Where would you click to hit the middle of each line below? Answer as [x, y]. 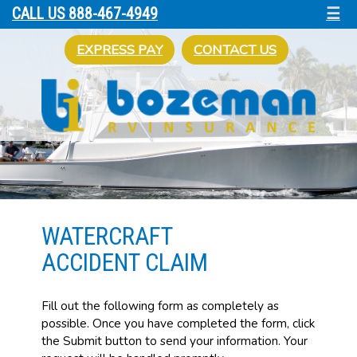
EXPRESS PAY [120, 50]
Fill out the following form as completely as [160, 306]
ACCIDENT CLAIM [124, 263]
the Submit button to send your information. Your [174, 341]
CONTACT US [235, 50]
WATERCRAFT [106, 236]
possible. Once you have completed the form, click [178, 323]
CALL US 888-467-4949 [85, 14]
